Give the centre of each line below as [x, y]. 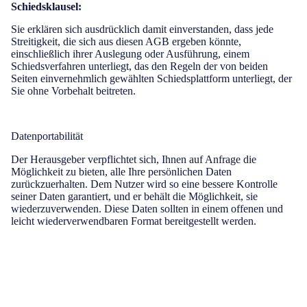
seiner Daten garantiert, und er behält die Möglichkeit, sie [134, 196]
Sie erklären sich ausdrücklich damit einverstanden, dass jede [142, 29]
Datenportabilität [47, 136]
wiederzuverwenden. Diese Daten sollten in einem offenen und [147, 209]
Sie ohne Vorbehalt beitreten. [73, 91]
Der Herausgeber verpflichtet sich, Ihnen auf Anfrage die [134, 159]
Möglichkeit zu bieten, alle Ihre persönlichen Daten [121, 172]
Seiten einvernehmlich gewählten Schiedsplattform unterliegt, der [151, 78]
